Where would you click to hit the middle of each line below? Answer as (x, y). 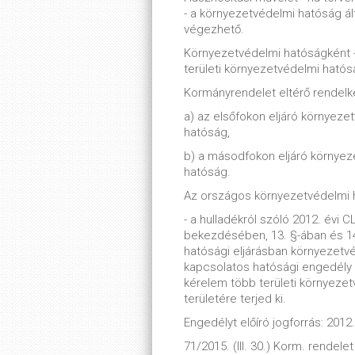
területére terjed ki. (235, 299)
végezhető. (214, 29)
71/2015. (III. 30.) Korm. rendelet (269, 346)
